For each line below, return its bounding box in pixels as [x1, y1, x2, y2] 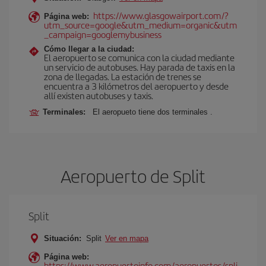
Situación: [44, 234, 81, 243]
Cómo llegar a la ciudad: [44, 45, 134, 53]
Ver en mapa [105, 234, 148, 243]
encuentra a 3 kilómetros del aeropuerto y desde [44, 80, 229, 92]
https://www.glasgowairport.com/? [93, 9, 229, 21]
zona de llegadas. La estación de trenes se [44, 70, 201, 83]
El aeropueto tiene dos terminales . [93, 107, 213, 116]
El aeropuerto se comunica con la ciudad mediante [44, 51, 235, 64]
